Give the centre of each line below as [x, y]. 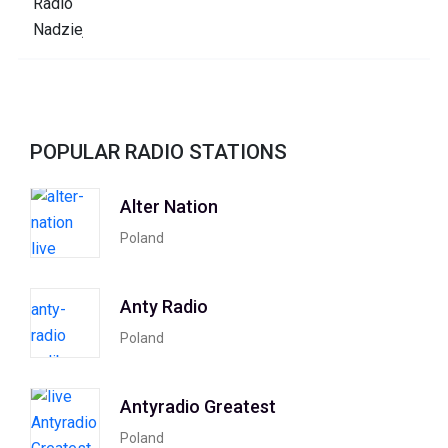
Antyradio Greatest [198, 406]
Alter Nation [169, 206]
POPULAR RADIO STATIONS [158, 152]
